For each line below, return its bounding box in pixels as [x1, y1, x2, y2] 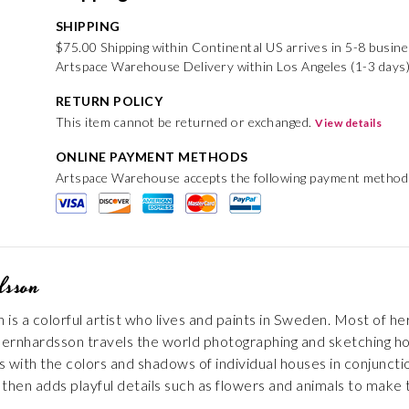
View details [315, 116, 383, 130]
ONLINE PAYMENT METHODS [55, 149, 248, 164]
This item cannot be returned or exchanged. [55, 114, 316, 130]
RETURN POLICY [55, 93, 163, 109]
